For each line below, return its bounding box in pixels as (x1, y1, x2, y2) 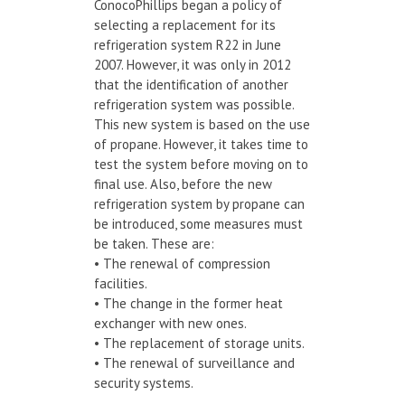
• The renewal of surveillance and (94, 353, 295, 372)
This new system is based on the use (94, 115, 310, 133)
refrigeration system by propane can (94, 194, 305, 212)
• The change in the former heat (94, 294, 283, 312)
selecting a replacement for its (94, 15, 276, 33)
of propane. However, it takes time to (94, 135, 308, 153)
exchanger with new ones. (94, 314, 247, 332)
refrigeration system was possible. (94, 95, 294, 113)
